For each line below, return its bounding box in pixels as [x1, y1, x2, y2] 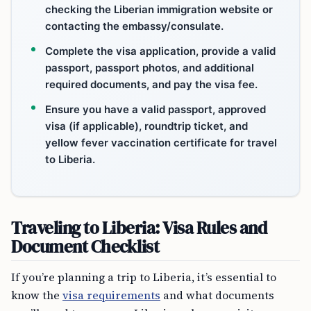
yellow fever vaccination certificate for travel [45, 135, 277, 149]
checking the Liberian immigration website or [45, 2, 273, 16]
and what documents [160, 287, 274, 303]
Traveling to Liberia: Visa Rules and [11, 215, 267, 239]
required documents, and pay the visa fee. [45, 77, 258, 91]
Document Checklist [11, 234, 160, 258]
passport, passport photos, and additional [45, 60, 254, 74]
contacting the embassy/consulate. [45, 19, 224, 33]
